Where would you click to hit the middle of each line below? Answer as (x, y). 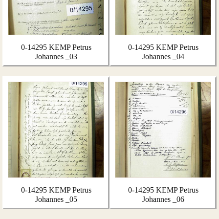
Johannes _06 (163, 199)
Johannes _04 (163, 56)
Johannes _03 (56, 56)
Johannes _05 (56, 199)
